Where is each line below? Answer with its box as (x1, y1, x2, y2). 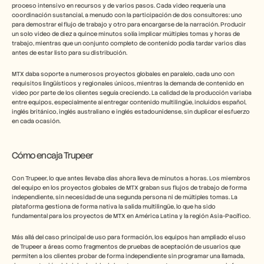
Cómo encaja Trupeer (12, 150, 94, 161)
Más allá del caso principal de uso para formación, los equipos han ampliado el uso (12, 233, 246, 241)
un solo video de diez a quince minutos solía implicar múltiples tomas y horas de (12, 30, 240, 38)
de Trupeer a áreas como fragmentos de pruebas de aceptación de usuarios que (12, 243, 240, 250)
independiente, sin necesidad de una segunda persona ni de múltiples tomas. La (12, 193, 237, 201)
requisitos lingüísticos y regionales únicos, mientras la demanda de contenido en (12, 80, 244, 87)
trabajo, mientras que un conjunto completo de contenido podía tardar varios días (12, 39, 246, 47)
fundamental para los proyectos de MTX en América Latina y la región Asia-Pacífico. (12, 212, 250, 220)
